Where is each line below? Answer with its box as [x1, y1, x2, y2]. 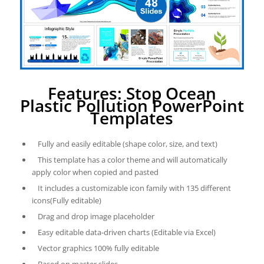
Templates [90, 107, 174, 130]
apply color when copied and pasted [31, 167, 159, 178]
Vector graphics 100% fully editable [37, 243, 159, 254]
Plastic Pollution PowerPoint [19, 94, 244, 117]
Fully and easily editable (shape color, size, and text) [37, 138, 217, 150]
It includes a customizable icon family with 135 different [37, 183, 231, 194]
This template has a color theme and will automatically [37, 154, 227, 166]
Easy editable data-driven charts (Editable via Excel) [37, 227, 216, 238]
